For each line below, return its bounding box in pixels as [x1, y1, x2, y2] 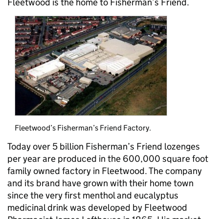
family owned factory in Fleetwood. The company [7, 165, 202, 177]
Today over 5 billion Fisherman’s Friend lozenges [7, 141, 200, 153]
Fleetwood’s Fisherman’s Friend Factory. [15, 123, 151, 133]
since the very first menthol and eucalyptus [7, 190, 178, 201]
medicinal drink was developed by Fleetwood [7, 202, 187, 214]
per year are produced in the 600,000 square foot [7, 153, 208, 165]
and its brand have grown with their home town [7, 177, 194, 189]
